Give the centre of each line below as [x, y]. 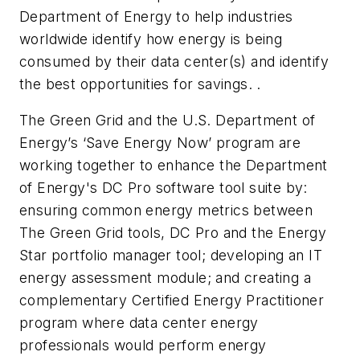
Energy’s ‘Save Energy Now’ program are [160, 143]
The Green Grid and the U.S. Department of [168, 121]
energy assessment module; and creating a [165, 278]
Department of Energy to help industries [156, 16]
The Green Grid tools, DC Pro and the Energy [173, 233]
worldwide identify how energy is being [151, 39]
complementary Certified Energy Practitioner [172, 301]
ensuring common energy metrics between [166, 211]
